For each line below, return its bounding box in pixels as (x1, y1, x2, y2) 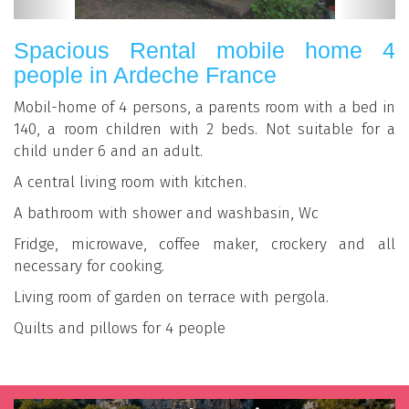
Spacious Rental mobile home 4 (14, 37, 395, 64)
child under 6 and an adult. (14, 142, 203, 162)
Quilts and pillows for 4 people (14, 319, 225, 339)
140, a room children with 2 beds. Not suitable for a (14, 120, 395, 140)
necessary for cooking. (14, 257, 164, 277)
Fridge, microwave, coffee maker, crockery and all (14, 235, 395, 255)
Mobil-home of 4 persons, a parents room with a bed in (14, 98, 395, 118)
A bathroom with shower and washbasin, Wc (14, 204, 319, 224)
